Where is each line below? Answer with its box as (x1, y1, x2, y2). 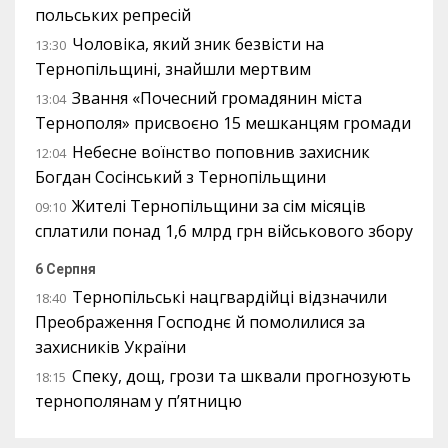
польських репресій (35, 4, 191, 26)
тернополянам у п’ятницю (35, 390, 242, 412)
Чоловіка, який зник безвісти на (72, 33, 324, 55)
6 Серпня (35, 261, 96, 277)
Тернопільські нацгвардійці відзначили (72, 286, 387, 308)
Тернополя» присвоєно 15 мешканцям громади (35, 112, 411, 134)
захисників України (35, 336, 186, 358)
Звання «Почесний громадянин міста (72, 87, 362, 109)
